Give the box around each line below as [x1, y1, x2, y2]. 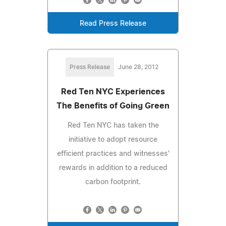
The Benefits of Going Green [56, 101, 169, 110]
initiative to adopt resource [69, 136, 157, 143]
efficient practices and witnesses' [56, 150, 169, 157]
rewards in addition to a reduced [59, 164, 167, 172]
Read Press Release [80, 20, 146, 27]
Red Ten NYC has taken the [67, 122, 159, 129]
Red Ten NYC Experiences [61, 87, 165, 96]
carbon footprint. [85, 178, 141, 186]
